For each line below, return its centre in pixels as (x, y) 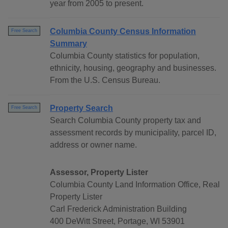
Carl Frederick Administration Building (118, 209)
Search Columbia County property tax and (125, 121)
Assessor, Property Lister (99, 173)
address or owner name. (93, 145)
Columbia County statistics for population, (125, 56)
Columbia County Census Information (123, 32)
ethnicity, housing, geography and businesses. (133, 68)
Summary (68, 44)
